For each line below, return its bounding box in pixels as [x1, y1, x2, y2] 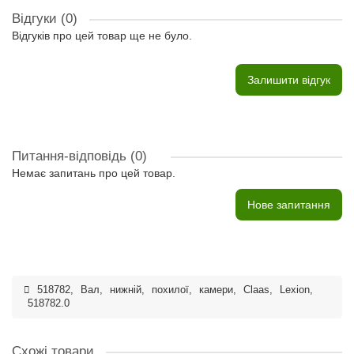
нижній [110, 284, 141, 296]
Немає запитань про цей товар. [12, 167, 175, 179]
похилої [152, 284, 189, 296]
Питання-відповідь [12, 149, 130, 164]
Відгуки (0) [12, 11, 77, 26]
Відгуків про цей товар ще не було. [12, 29, 192, 42]
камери [199, 284, 233, 296]
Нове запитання [247, 198, 330, 211]
